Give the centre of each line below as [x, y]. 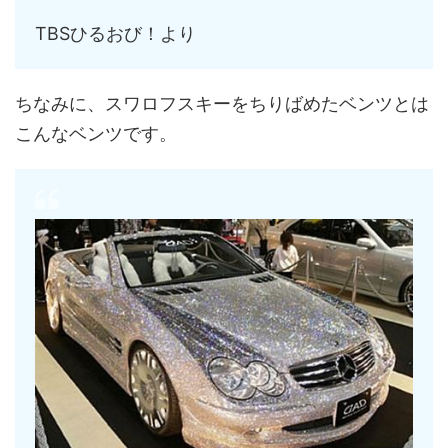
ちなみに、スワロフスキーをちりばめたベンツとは [222, 104]
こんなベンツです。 [96, 134]
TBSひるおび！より [115, 34]
